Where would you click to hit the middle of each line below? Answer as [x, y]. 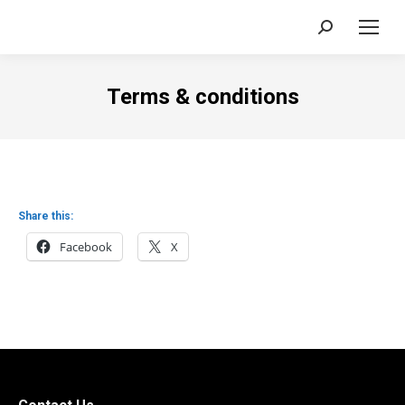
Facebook [86, 247]
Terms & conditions [202, 97]
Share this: [46, 216]
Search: [340, 31]
